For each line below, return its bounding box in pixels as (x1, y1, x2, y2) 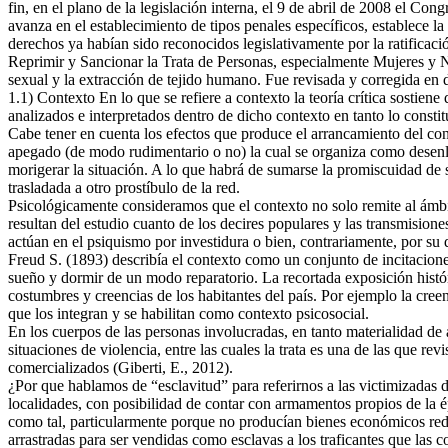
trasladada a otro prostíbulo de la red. (8, 178, 240, 196)
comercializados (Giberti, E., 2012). (8, 358, 233, 376)
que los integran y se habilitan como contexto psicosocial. (8, 304, 369, 322)
